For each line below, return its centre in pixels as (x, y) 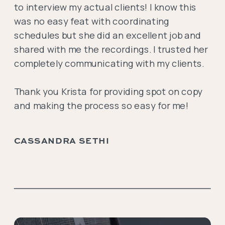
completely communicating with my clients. (109, 63)
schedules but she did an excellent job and (107, 35)
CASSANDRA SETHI (62, 140)
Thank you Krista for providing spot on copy (108, 91)
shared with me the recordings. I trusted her (111, 49)
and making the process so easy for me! (101, 105)
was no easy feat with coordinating (92, 21)
